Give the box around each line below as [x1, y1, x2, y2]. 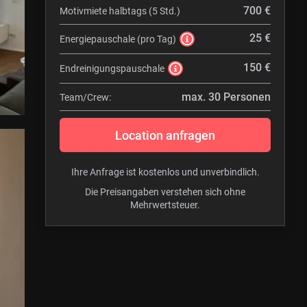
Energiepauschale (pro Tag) [60, 34, 176, 45]
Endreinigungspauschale [60, 63, 164, 74]
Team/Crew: [60, 91, 111, 103]
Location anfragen [115, 127, 215, 143]
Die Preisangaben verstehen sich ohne [85, 186, 245, 197]
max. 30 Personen [182, 90, 271, 103]
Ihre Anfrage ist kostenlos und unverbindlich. [71, 167, 260, 177]
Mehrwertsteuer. [130, 199, 200, 210]
